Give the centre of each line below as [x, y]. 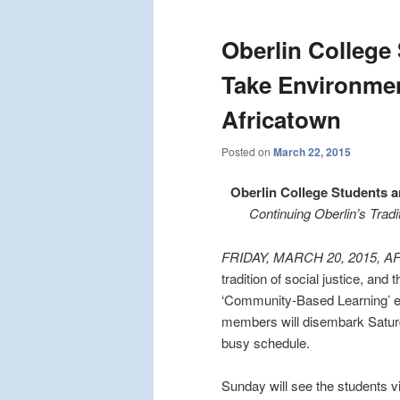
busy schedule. [266, 342]
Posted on [247, 151]
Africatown [281, 120]
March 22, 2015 [312, 151]
